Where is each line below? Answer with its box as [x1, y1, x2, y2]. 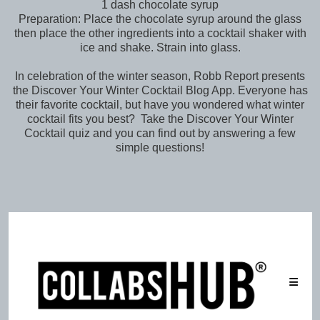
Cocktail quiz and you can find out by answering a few [24, 127, 296, 140]
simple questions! [116, 141, 204, 154]
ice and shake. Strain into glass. [79, 41, 241, 54]
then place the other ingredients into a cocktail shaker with [14, 27, 306, 40]
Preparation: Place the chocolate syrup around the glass [19, 13, 301, 26]
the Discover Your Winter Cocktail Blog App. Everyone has [12, 84, 308, 97]
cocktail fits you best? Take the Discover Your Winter [26, 113, 294, 126]
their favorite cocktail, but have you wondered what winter [16, 99, 304, 111]
